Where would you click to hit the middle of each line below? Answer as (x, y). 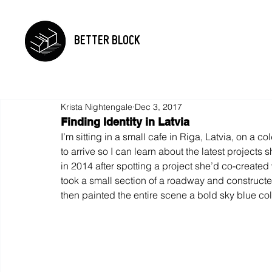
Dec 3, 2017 (158, 107)
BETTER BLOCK (107, 41)
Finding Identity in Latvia (125, 122)
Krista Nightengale (97, 107)
